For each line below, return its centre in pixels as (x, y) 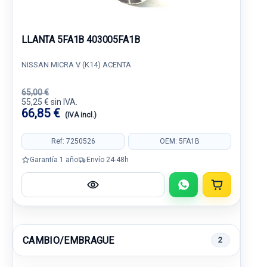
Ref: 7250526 (73, 141)
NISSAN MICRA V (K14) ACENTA (76, 65)
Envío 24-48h (108, 159)
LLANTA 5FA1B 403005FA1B (81, 40)
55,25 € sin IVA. (49, 102)
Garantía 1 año (54, 159)
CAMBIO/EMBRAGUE (69, 240)
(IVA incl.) (81, 115)
